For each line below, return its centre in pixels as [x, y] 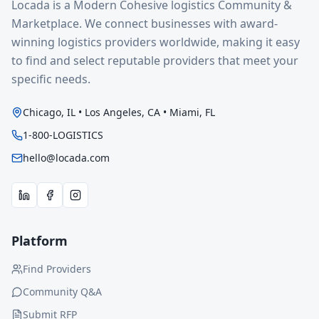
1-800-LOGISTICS [63, 135]
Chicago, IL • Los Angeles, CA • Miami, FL [119, 112]
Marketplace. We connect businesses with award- [145, 23]
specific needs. [51, 79]
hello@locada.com [66, 158]
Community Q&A [62, 292]
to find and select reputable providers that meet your [155, 61]
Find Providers [57, 269]
